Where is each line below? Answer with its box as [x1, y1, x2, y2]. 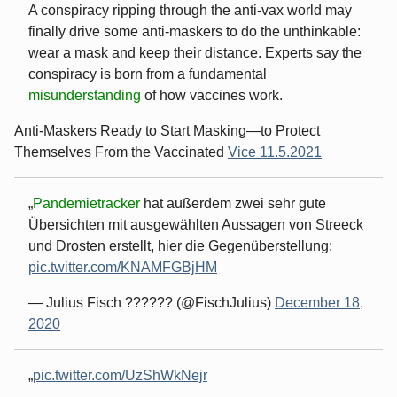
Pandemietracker [33, 195, 144, 211]
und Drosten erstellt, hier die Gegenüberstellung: [28, 237, 332, 253]
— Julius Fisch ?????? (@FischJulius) [28, 294, 275, 310]
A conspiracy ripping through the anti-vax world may [28, 2, 352, 18]
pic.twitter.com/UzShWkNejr [33, 367, 207, 383]
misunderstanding [28, 87, 144, 103]
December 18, [275, 294, 363, 310]
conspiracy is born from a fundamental [28, 66, 267, 82]
